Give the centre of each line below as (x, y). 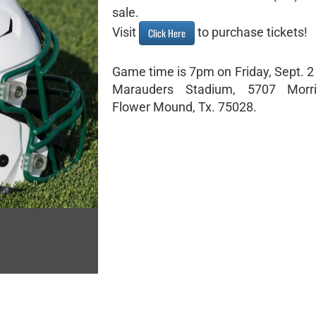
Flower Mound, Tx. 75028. (184, 107)
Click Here (167, 33)
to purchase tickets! (251, 32)
